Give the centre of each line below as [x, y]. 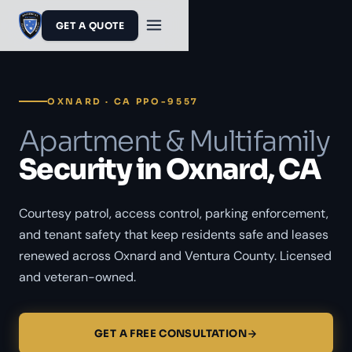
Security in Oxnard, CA [170, 169]
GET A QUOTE [90, 25]
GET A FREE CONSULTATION [170, 334]
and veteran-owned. [77, 277]
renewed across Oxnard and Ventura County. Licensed [175, 256]
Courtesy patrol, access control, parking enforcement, [174, 213]
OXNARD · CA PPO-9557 [123, 101]
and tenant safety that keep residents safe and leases [174, 235]
